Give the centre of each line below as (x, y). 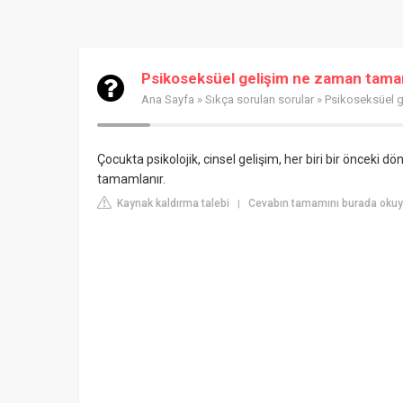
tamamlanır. (131, 179)
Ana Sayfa (168, 99)
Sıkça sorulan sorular (260, 99)
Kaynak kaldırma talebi (172, 203)
